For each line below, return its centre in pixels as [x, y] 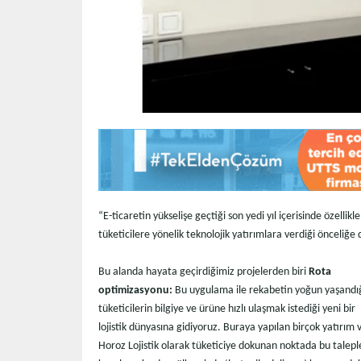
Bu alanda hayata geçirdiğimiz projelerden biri [203, 272]
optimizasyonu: [135, 291]
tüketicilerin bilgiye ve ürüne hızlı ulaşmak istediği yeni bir [227, 309]
